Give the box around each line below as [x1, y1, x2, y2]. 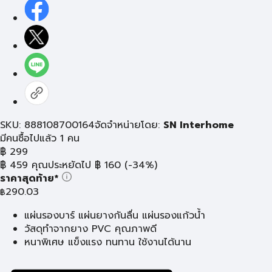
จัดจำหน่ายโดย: [95, 118, 163, 132]
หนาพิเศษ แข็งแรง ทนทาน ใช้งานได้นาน [24, 235, 191, 250]
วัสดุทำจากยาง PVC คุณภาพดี [24, 222, 157, 236]
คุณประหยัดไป [32, 158, 91, 172]
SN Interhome [163, 118, 234, 132]
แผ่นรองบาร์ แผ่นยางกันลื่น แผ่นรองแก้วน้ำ [24, 208, 205, 223]
